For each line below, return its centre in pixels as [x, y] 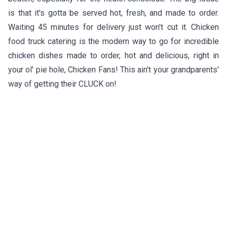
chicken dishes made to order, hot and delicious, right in [113, 55]
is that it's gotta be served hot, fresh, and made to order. [113, 13]
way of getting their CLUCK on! [62, 84]
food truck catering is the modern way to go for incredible [113, 41]
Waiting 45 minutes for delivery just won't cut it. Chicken [113, 27]
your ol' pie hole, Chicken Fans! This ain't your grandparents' [113, 69]
